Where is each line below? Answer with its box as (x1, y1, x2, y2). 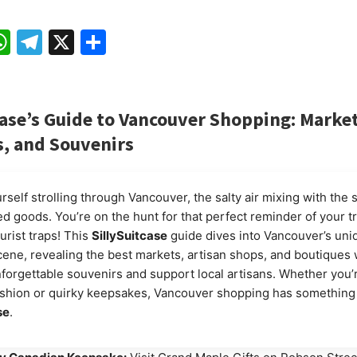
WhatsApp (10, 25, 145, 57)
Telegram (41, 25, 160, 57)
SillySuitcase (91, 227, 167, 243)
